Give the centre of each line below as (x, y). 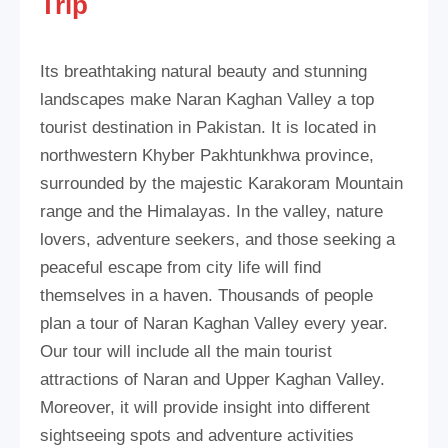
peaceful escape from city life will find (180, 267)
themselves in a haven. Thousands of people (206, 295)
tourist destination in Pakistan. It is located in (208, 127)
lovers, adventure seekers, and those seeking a (217, 239)
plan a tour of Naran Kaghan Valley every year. (214, 323)
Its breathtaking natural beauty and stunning (203, 71)
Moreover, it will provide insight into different (205, 407)
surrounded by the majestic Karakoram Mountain (221, 183)
